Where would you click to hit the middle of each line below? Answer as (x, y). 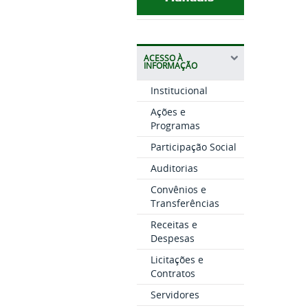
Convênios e (178, 190)
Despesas (172, 239)
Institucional (179, 91)
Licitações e (177, 260)
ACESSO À (163, 58)
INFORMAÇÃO (170, 66)
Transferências (185, 203)
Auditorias (174, 168)
